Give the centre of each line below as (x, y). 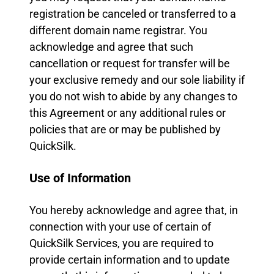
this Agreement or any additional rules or (128, 113)
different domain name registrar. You (118, 30)
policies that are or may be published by (125, 129)
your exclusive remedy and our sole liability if (137, 80)
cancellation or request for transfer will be (130, 63)
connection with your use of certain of (120, 227)
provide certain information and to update (130, 260)
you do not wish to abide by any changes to (133, 96)
